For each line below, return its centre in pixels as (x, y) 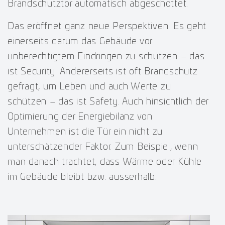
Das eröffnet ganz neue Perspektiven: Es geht (107, 26)
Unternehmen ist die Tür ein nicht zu (85, 132)
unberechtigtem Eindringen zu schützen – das (106, 57)
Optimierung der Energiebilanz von (80, 117)
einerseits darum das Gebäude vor (80, 41)
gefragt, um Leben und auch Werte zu (89, 87)
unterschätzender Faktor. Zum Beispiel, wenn (103, 147)
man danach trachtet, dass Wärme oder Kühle (105, 162)
